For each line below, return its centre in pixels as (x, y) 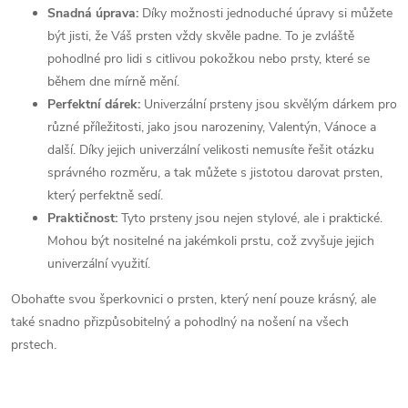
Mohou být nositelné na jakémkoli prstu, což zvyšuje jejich (211, 241)
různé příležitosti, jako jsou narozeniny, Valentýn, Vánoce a (212, 127)
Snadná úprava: (95, 14)
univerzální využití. (99, 264)
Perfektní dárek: (96, 105)
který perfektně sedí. (105, 196)
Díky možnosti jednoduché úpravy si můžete (267, 14)
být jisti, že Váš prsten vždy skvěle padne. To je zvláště (201, 36)
